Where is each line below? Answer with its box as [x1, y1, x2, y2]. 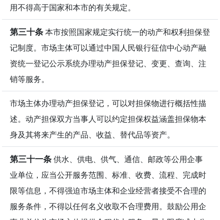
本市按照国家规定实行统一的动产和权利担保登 [43, 26, 210, 37]
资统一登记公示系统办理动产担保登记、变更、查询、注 [10, 57, 206, 69]
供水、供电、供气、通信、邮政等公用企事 [52, 153, 203, 165]
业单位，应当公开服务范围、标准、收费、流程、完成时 [10, 169, 206, 180]
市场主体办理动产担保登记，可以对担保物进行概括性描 [10, 97, 206, 109]
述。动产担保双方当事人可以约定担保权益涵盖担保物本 [10, 113, 206, 124]
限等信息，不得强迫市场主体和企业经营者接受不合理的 [10, 185, 206, 196]
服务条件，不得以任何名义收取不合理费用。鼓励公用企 [10, 200, 206, 212]
